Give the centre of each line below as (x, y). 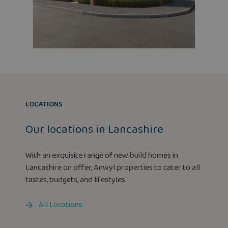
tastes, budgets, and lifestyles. (76, 180)
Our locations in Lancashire (94, 129)
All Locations (61, 205)
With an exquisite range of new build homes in (102, 155)
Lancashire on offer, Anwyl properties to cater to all (113, 167)
